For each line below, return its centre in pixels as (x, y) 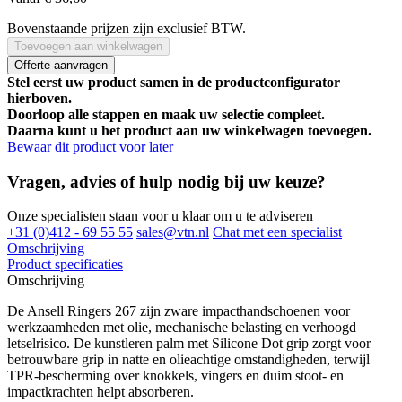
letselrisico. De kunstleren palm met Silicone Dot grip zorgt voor (189, 344)
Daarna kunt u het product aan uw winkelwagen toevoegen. (189, 130)
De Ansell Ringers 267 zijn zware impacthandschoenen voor (179, 311)
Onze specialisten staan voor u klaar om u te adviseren (160, 216)
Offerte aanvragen (61, 65)
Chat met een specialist (277, 232)
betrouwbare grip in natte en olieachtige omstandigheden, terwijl (188, 360)
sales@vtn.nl (173, 232)
